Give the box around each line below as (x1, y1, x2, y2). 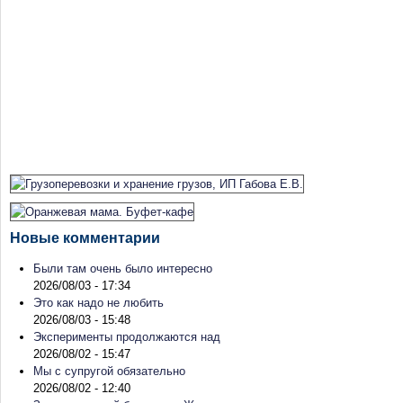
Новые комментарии (10, 229, 160, 246)
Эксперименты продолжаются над (33, 329, 220, 344)
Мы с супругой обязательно (33, 363, 185, 378)
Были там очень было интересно (33, 261, 212, 275)
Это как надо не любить (33, 295, 164, 309)
